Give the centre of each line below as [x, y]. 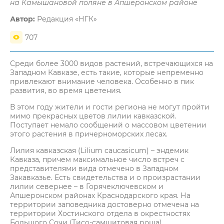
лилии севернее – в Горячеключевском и [87, 186]
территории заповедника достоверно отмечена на [104, 204]
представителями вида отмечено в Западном [94, 168]
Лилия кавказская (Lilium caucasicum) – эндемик [99, 150]
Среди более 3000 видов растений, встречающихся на [111, 63]
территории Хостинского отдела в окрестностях [100, 213]
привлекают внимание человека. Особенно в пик [102, 81]
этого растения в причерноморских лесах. [89, 134]
